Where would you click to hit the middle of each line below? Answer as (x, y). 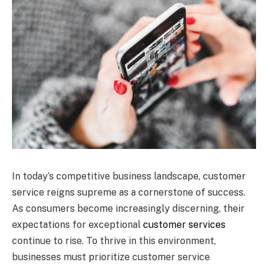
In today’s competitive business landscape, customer (129, 176)
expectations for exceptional (77, 224)
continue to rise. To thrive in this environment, (114, 240)
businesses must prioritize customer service (111, 257)
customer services (184, 224)
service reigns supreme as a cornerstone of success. (129, 192)
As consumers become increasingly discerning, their (128, 208)
